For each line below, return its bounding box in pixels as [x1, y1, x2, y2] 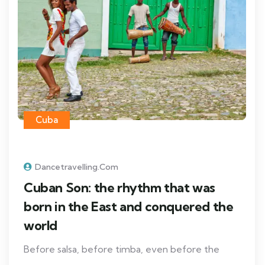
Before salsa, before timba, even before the [24, 243, 219, 255]
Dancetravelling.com [35, 161, 118, 172]
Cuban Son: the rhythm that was [24, 179, 216, 196]
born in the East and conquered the [24, 198, 234, 215]
